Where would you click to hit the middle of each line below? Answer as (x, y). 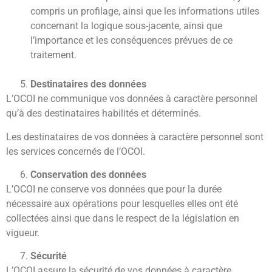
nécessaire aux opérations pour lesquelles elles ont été (122, 203)
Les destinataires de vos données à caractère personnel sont (135, 137)
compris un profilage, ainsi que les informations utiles (145, 12)
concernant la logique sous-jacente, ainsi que (126, 26)
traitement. (53, 55)
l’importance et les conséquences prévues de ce (131, 41)
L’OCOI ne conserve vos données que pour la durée (114, 189)
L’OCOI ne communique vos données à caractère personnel (132, 99)
